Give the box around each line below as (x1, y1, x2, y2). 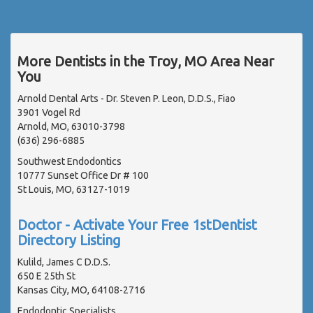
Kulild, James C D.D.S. (17, 256, 110, 268)
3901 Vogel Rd (17, 106, 80, 118)
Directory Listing (17, 231, 121, 248)
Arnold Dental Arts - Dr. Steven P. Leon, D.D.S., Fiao (17, 92, 235, 104)
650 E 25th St (17, 270, 75, 282)
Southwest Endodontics (17, 155, 122, 167)
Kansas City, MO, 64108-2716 (17, 284, 145, 296)
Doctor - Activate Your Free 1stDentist (17, 216, 257, 233)
